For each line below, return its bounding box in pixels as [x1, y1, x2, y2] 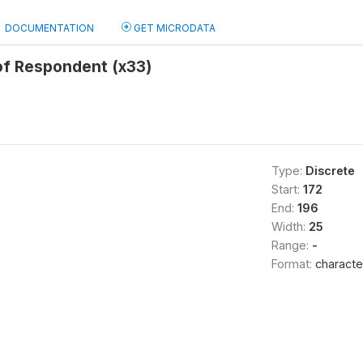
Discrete [305, 164, 355, 177]
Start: [271, 182, 303, 196]
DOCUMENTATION [5, 22, 94, 34]
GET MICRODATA [131, 22, 216, 34]
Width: [271, 220, 309, 233]
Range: [271, 238, 312, 252]
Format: [271, 257, 315, 271]
